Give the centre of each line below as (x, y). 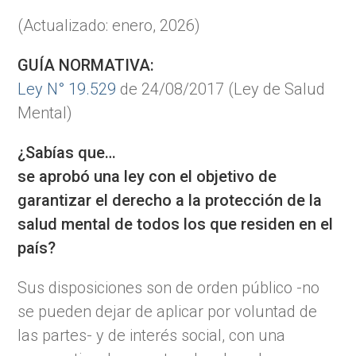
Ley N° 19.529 (67, 89)
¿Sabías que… (67, 152)
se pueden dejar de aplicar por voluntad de (168, 311)
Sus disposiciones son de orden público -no (169, 287)
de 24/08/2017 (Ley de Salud (221, 89)
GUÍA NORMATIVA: (86, 65)
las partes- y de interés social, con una (152, 335)
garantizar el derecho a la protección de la (170, 200)
